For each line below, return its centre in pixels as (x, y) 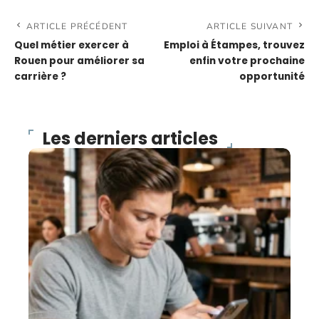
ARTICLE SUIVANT (250, 26)
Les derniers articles (130, 138)
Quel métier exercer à (72, 45)
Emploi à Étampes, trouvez (234, 45)
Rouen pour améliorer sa (79, 61)
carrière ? (40, 76)
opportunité (272, 76)
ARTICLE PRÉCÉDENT (77, 26)
